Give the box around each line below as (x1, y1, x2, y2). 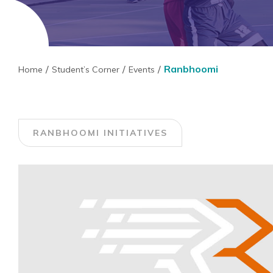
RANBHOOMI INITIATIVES (33, 127, 168, 138)
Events (129, 64, 155, 75)
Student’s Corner (52, 64, 119, 75)
